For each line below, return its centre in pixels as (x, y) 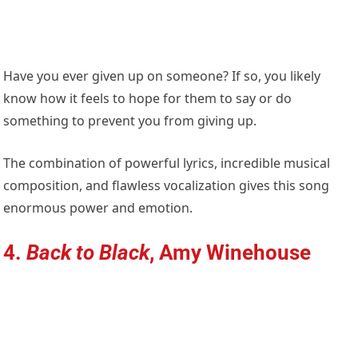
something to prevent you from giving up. (130, 121)
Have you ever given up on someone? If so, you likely (162, 76)
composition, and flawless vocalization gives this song (167, 186)
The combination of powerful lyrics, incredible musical (167, 163)
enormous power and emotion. (98, 208)
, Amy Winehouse (231, 253)
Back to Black (88, 253)
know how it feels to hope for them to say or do (148, 99)
